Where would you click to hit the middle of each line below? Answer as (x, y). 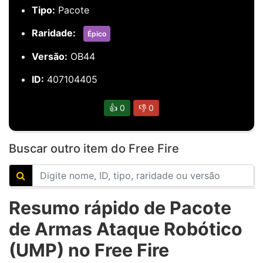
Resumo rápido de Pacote (120, 208)
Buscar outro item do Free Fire (94, 148)
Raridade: (54, 33)
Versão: (50, 56)
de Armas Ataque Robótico (126, 229)
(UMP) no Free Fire (89, 250)
